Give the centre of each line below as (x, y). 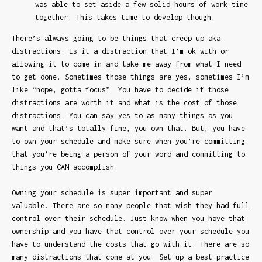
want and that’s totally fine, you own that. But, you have (128, 129)
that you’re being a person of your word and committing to (128, 154)
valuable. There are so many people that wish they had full (130, 206)
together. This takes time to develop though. (125, 18)
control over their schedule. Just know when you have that (128, 219)
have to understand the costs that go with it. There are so (130, 244)
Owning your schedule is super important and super (112, 193)
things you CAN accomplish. (67, 167)
